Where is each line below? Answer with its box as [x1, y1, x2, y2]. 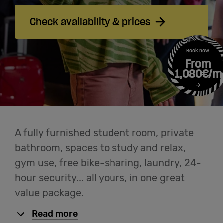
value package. [15, 187, 84, 199]
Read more [32, 208, 78, 220]
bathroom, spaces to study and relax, [15, 142, 186, 154]
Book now [186, 47, 209, 54]
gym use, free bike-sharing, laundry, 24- [15, 157, 201, 169]
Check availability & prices [30, 15, 150, 28]
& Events [15, 9, 55, 22]
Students [25, 42, 65, 55]
